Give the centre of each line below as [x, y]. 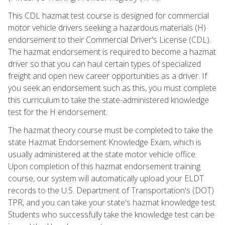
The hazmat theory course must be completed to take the [110, 130]
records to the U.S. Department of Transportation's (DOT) [111, 190]
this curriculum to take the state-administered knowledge [108, 100]
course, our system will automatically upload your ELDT [106, 178]
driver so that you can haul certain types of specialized [104, 64]
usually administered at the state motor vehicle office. [102, 154]
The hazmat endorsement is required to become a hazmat [112, 51]
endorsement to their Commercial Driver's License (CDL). [109, 39]
